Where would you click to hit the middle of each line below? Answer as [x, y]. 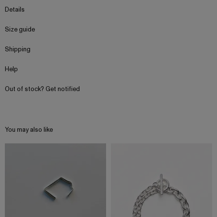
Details [15, 10]
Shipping [18, 50]
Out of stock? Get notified [42, 89]
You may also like [29, 130]
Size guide [20, 30]
